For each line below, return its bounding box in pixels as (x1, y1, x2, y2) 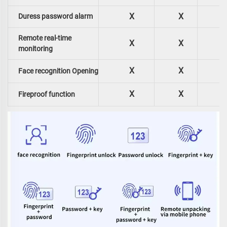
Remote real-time (18, 33, 71, 42)
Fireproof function (18, 90, 75, 98)
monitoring (18, 44, 53, 53)
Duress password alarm (18, 12, 93, 20)
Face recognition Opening (18, 66, 98, 75)
